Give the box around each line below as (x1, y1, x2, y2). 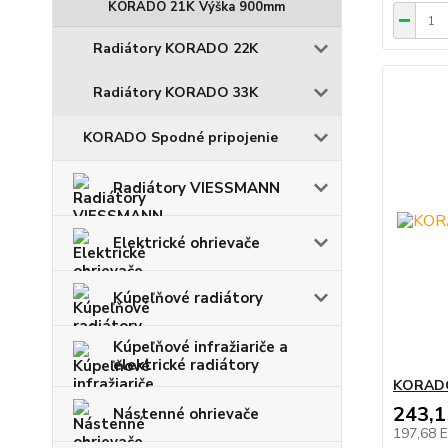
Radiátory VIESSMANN (113, 177, 280, 198)
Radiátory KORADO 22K (93, 38, 258, 58)
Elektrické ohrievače (113, 232, 260, 253)
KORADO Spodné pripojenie (83, 127, 278, 147)
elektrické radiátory (113, 354, 259, 375)
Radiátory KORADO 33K (93, 82, 258, 102)
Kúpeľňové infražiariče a (113, 336, 288, 357)
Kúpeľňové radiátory (113, 287, 263, 308)
